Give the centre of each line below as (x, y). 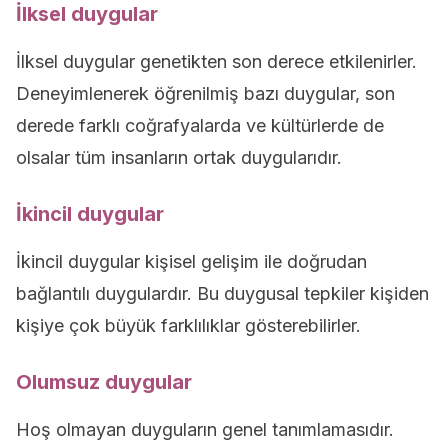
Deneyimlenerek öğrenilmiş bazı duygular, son (205, 93)
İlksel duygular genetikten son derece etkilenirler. (216, 61)
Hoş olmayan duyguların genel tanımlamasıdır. (205, 429)
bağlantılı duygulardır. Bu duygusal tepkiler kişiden (222, 293)
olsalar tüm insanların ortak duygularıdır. (179, 157)
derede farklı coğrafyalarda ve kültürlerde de (200, 125)
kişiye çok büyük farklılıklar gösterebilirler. (188, 325)
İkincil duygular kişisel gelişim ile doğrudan (191, 261)
